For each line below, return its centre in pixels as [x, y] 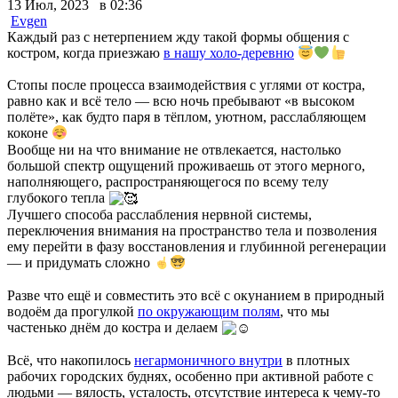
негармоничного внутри [208, 361]
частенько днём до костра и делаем [114, 327]
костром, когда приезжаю [85, 53]
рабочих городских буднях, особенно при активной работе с [190, 377]
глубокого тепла [58, 197]
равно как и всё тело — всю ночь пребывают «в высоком [181, 101]
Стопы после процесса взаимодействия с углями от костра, [186, 85]
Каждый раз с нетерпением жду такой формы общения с [178, 36]
